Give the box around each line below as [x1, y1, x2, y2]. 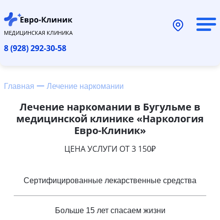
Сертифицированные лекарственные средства [24, 176, 196, 185]
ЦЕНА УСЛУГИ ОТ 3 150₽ [64, 143, 156, 154]
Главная [4, 82, 34, 90]
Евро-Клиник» [74, 123, 146, 137]
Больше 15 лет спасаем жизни [55, 206, 165, 215]
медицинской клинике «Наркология [16, 111, 204, 125]
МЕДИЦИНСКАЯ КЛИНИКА [4, 28, 73, 36]
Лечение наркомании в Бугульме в [20, 100, 200, 113]
